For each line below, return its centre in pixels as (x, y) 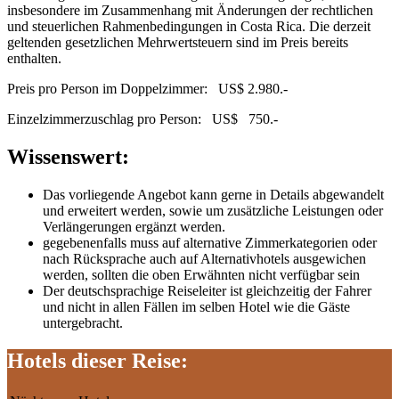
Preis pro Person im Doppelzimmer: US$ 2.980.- (147, 89)
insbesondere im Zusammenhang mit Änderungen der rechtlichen (190, 11)
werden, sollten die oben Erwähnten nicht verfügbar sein (201, 275)
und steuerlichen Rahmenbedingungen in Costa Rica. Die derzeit (189, 27)
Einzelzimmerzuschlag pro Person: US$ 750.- (142, 119)
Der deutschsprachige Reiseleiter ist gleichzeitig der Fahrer (207, 291)
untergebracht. (83, 323)
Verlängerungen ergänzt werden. (134, 227)
